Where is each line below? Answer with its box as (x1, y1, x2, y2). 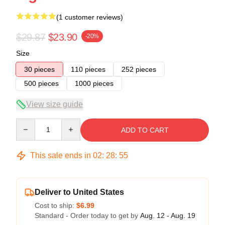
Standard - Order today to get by (35, 211, 140, 219)
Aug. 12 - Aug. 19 (140, 211, 195, 219)
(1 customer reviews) (56, 13, 123, 21)
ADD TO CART (121, 126, 169, 134)
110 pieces (71, 65, 105, 73)
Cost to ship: (35, 201, 76, 209)
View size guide (26, 99, 83, 108)
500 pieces (24, 79, 59, 87)
